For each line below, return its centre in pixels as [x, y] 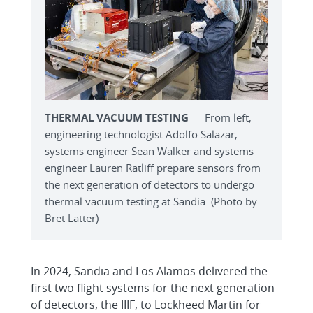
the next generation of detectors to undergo [150, 185]
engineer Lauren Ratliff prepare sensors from [153, 168]
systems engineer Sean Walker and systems [149, 151]
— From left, [220, 118]
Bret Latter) [72, 218]
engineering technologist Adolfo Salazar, [141, 134]
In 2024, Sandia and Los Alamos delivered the [149, 271]
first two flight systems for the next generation [153, 288]
